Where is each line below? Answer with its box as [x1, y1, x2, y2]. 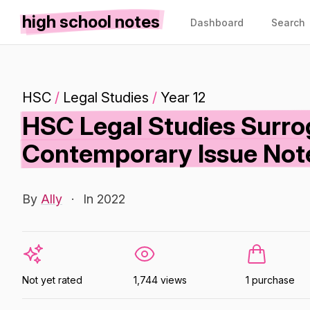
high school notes [22, 12, 160, 32]
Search [271, 17, 305, 28]
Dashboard [190, 17, 244, 28]
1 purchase [245, 274, 295, 286]
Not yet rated [22, 274, 82, 286]
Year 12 [161, 89, 206, 106]
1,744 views [134, 274, 188, 286]
